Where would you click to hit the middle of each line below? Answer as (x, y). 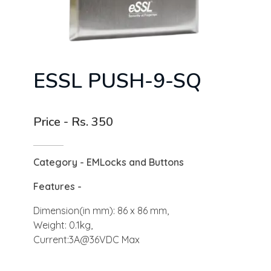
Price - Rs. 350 (73, 122)
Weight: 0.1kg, (63, 225)
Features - (57, 186)
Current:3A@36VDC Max (87, 239)
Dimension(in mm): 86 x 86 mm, (101, 210)
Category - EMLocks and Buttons (109, 162)
